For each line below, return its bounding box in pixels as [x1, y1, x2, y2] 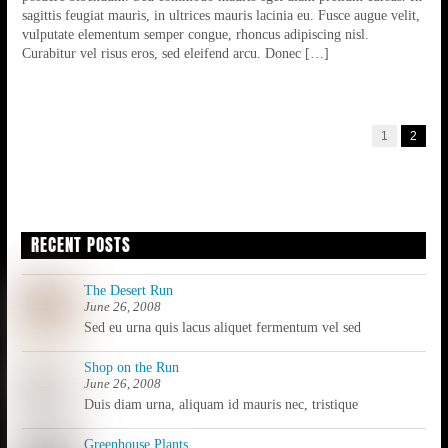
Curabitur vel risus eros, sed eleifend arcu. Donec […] [21, 45, 329, 62]
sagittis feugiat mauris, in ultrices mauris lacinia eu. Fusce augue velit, [21, 7, 420, 24]
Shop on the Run [83, 359, 179, 376]
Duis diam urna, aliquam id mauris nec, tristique [83, 396, 358, 413]
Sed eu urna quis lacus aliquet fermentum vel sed [83, 319, 361, 336]
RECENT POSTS [30, 232, 131, 259]
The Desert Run [83, 282, 173, 299]
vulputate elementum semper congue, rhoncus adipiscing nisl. [21, 26, 369, 43]
